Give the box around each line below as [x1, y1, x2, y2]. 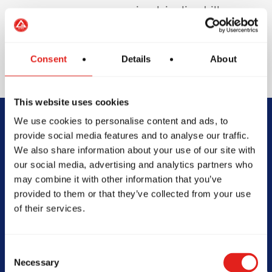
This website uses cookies [14, 97, 129, 107]
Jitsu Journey [24, 155, 135, 180]
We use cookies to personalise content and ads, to [14, 115, 228, 126]
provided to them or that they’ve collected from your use [14, 188, 251, 199]
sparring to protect [141, 19, 231, 33]
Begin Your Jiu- [24, 124, 147, 149]
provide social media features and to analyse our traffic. [14, 130, 250, 141]
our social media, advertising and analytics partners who [14, 159, 253, 170]
